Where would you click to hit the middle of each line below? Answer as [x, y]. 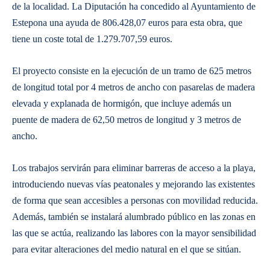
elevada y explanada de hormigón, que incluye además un [122, 103]
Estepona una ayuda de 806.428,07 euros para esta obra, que [127, 23]
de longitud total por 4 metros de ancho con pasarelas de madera [133, 87]
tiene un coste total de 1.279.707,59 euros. [92, 39]
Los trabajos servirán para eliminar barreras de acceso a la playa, [134, 168]
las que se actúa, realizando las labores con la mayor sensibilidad [134, 233]
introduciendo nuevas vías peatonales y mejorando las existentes [133, 184]
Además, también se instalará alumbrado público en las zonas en [134, 217]
